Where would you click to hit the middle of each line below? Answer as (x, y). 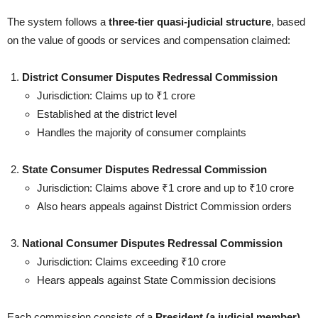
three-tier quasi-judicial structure (190, 22)
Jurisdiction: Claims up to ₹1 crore (116, 95)
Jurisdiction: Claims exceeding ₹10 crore (131, 262)
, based (288, 22)
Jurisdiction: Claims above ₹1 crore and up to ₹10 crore (165, 188)
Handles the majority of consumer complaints (142, 132)
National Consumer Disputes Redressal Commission (152, 243)
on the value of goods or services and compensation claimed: (149, 40)
